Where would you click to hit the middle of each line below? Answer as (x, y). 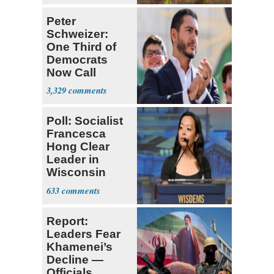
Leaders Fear (83, 234)
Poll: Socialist (85, 121)
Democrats (77, 59)
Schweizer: (77, 34)
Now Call (71, 72)
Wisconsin (76, 172)
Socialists (74, 98)
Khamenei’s (80, 247)
